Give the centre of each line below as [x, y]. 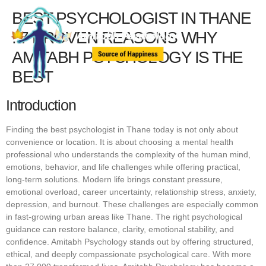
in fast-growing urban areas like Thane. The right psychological [124, 216]
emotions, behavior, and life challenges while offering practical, [123, 167]
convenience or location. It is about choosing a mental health [120, 142]
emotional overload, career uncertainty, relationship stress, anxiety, [131, 191]
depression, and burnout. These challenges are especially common [132, 204]
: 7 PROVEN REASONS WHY [114, 37]
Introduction [41, 105]
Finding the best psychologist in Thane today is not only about [122, 129]
